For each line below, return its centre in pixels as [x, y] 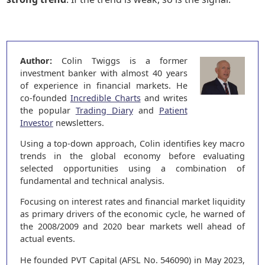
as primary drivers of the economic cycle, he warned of [132, 214]
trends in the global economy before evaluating [132, 156]
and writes [164, 98]
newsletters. [78, 122]
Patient [173, 110]
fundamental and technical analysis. [92, 181]
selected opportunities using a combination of [132, 169]
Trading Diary [104, 110]
